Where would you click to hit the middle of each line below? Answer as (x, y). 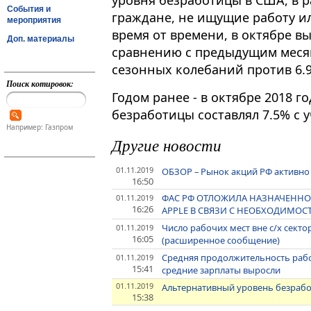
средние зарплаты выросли (221, 270)
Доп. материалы (41, 39)
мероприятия (34, 20)
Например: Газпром (39, 127)
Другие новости (167, 145)
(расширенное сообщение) (221, 241)
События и (29, 9)
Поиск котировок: (40, 84)
